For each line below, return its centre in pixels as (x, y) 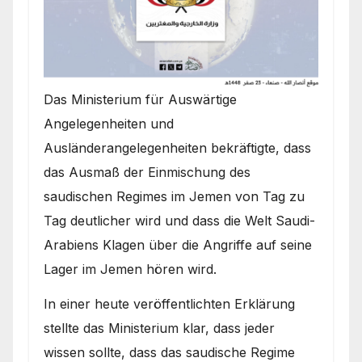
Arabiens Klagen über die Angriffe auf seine (178, 244)
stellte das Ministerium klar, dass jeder (159, 328)
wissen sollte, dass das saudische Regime (169, 352)
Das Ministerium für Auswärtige (140, 99)
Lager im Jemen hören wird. (130, 269)
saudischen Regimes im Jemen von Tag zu (174, 196)
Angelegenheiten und (109, 123)
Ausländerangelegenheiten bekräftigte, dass (177, 147)
